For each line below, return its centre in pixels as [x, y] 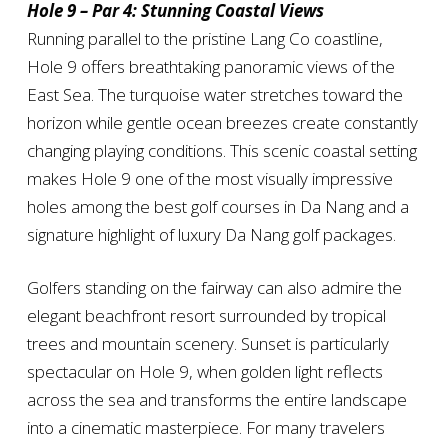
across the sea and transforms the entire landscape [216, 400]
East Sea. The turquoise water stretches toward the [214, 95]
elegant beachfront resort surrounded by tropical [206, 316]
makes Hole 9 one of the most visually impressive [209, 179]
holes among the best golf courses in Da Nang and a [217, 207]
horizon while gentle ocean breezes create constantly [222, 123]
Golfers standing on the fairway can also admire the [214, 288]
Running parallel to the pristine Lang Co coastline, [204, 39]
